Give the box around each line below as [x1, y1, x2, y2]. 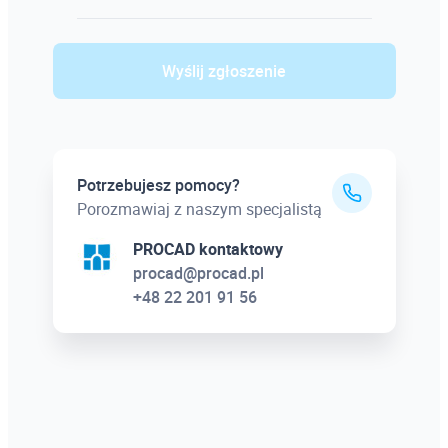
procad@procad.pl [132, 262, 264, 284]
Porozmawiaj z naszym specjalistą [76, 198, 322, 220]
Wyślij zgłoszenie [162, 60, 286, 82]
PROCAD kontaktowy [132, 238, 283, 260]
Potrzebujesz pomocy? [76, 174, 240, 196]
